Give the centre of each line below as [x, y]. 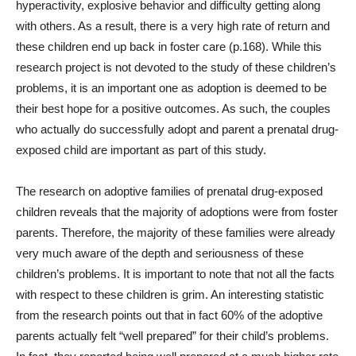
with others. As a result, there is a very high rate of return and [173, 26]
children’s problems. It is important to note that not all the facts [175, 274]
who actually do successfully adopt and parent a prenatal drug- [177, 129]
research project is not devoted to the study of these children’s [176, 67]
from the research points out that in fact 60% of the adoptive [169, 315]
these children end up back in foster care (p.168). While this [169, 46]
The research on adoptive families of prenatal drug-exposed [169, 191]
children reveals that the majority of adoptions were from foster [177, 212]
